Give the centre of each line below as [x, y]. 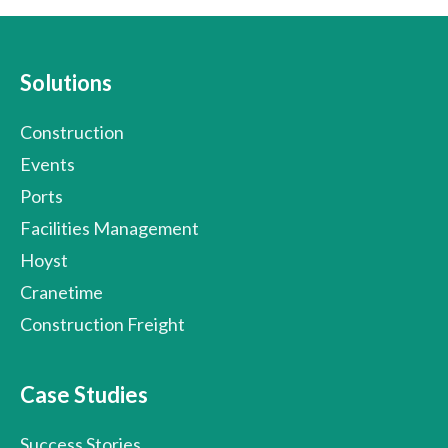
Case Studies [84, 395]
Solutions [66, 83]
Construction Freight [102, 324]
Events [47, 164]
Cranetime [61, 292]
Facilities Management [109, 228]
